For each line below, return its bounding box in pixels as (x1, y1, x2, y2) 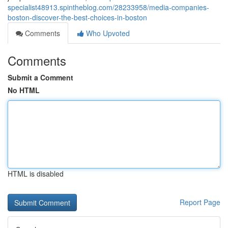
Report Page (180, 197, 220, 207)
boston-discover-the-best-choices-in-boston (8, 12, 147, 22)
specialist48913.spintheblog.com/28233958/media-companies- (8, 2, 209, 12)
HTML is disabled (8, 168, 64, 179)
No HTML (8, 85, 40, 95)
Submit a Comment (8, 72, 73, 82)
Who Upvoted (84, 28, 130, 38)
